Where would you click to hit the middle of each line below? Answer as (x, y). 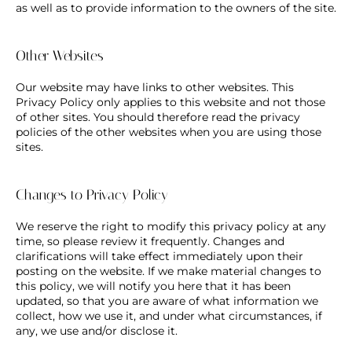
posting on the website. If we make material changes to (169, 271)
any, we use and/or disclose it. (97, 330)
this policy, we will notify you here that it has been (153, 286)
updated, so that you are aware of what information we (167, 301)
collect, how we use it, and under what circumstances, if (169, 315)
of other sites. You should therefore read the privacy (158, 117)
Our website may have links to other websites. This (155, 87)
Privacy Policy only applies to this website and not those (170, 102)
